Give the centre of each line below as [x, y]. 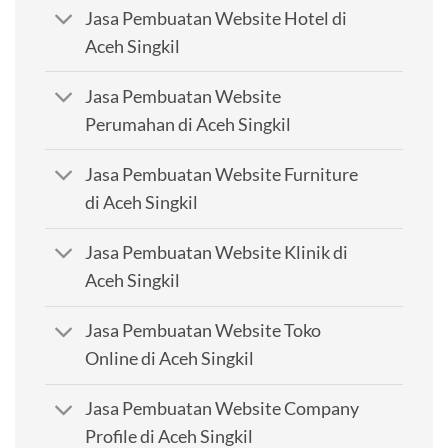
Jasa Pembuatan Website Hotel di [216, 18]
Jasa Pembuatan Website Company [222, 409]
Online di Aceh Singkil [170, 359]
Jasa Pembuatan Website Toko [203, 331]
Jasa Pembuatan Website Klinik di [217, 253]
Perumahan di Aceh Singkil [188, 124]
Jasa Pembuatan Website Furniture [222, 174]
